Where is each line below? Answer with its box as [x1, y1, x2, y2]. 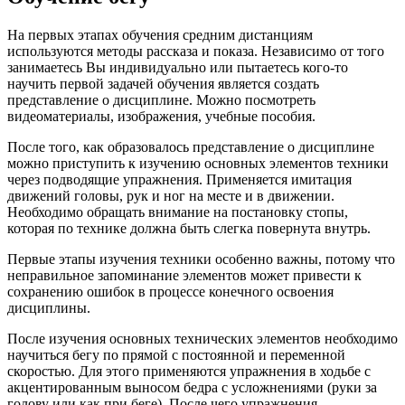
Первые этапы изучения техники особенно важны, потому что [7, 250, 395, 267]
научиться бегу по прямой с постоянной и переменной [7, 346, 345, 363]
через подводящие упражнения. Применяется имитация [7, 171, 352, 187]
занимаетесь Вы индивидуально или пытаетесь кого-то [7, 59, 348, 75]
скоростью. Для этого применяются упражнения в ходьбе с [7, 363, 371, 379]
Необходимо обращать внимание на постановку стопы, [7, 203, 348, 220]
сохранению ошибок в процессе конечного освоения [7, 283, 334, 299]
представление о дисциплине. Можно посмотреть [7, 91, 316, 108]
